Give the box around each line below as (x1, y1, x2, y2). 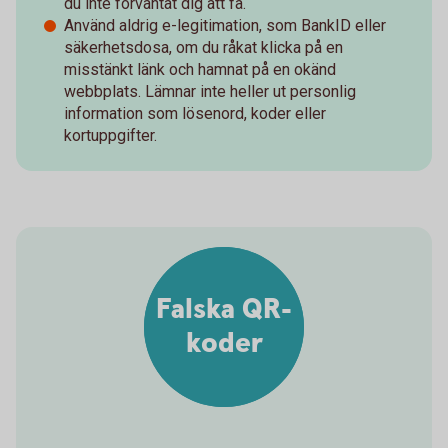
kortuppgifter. (64, 125, 157, 145)
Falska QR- (156, 290, 292, 329)
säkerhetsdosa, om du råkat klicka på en (64, 37, 343, 57)
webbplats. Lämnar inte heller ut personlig (64, 81, 356, 101)
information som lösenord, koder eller (64, 103, 326, 123)
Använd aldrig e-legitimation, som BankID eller (64, 15, 386, 35)
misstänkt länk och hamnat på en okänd (64, 59, 336, 79)
